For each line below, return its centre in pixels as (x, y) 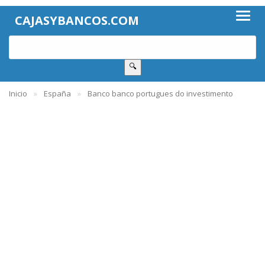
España (57, 93)
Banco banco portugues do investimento (160, 93)
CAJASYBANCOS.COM (77, 20)
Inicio (18, 93)
